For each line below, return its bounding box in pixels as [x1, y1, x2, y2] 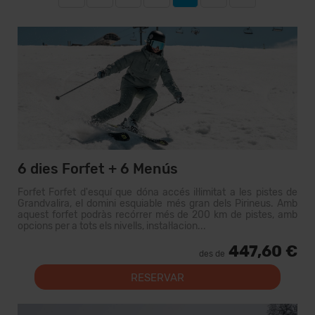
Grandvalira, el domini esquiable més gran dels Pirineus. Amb [18, 198, 297, 210]
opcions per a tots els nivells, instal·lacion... [18, 220, 206, 232]
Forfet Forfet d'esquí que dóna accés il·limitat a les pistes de [18, 186, 297, 198]
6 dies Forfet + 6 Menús [18, 160, 178, 177]
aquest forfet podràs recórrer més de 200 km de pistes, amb [18, 209, 297, 221]
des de [199, 249, 225, 259]
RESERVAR [131, 271, 184, 284]
